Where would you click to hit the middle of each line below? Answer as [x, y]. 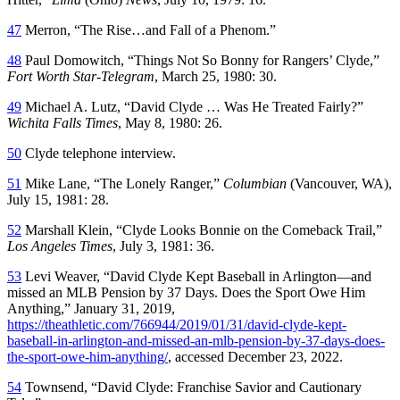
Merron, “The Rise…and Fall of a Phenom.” [149, 29]
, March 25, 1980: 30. [216, 76]
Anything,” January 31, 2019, [91, 308]
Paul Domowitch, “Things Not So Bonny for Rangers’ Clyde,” [200, 60]
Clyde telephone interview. [99, 153]
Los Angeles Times [60, 246]
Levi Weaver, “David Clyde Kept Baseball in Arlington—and [196, 276]
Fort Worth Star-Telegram [81, 76]
